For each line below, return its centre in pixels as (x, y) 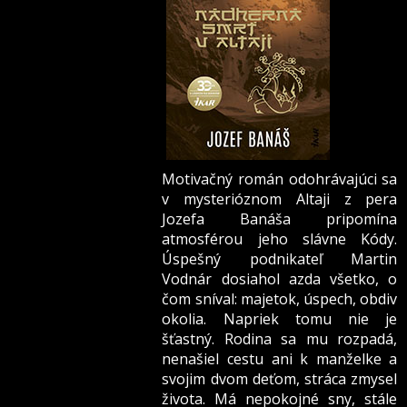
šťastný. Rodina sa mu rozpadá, (280, 339)
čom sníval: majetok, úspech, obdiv (280, 299)
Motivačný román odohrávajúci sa (280, 179)
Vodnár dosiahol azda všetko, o (280, 279)
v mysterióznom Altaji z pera (280, 199)
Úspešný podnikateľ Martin (280, 259)
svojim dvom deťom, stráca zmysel (280, 379)
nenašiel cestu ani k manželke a (280, 359)
